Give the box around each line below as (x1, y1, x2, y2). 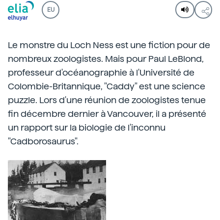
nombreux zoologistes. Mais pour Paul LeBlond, (8, 54, 204, 64)
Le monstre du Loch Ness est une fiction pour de (8, 40, 210, 50)
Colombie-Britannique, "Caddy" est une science (8, 81, 205, 91)
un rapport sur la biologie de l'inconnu (8, 122, 165, 133)
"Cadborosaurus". (8, 136, 79, 146)
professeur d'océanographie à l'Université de (8, 67, 194, 78)
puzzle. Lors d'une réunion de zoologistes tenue (8, 95, 206, 105)
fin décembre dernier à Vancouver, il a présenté (8, 109, 206, 119)
